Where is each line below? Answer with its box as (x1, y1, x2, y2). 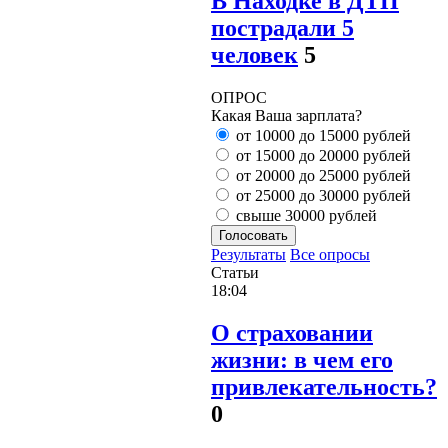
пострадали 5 (211, 15, 354, 42)
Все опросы (290, 246, 370, 264)
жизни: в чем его (211, 347, 393, 374)
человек (211, 42, 298, 69)
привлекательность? (211, 374, 437, 401)
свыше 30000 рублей (232, 207, 377, 225)
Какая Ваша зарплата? (211, 107, 362, 125)
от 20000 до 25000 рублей (232, 167, 411, 185)
